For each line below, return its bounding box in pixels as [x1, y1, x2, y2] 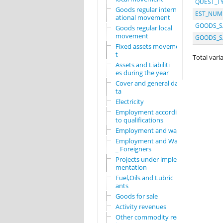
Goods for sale [115, 192, 158, 201]
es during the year [115, 68, 169, 78]
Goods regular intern [115, 5, 177, 14]
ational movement [115, 13, 170, 22]
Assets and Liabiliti [115, 60, 170, 70]
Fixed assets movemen [115, 42, 183, 51]
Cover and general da [115, 79, 178, 88]
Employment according [115, 108, 184, 117]
